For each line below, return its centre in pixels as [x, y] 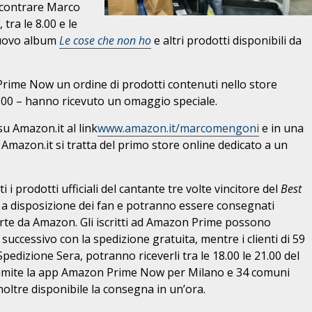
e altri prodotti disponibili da [228, 40]
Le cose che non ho [105, 40]
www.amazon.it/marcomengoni [178, 128]
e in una [281, 128]
